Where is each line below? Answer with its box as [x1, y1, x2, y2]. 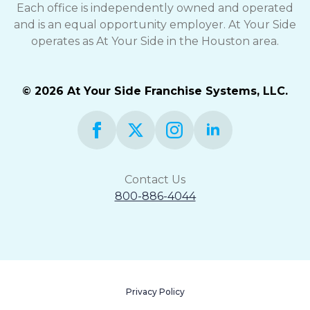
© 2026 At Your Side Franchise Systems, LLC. [22, 84, 288, 98]
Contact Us [125, 172, 185, 186]
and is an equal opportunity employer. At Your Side [14, 17, 296, 31]
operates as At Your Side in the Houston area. [31, 34, 279, 48]
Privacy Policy [125, 286, 185, 297]
